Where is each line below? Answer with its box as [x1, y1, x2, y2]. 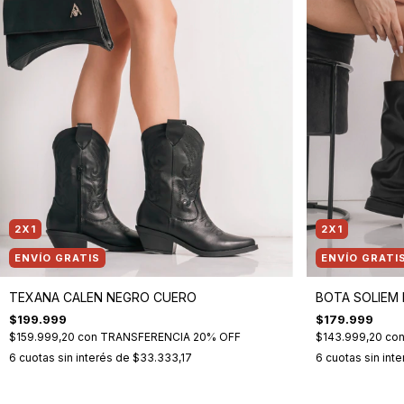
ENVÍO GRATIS [14, 251, 100, 264]
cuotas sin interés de [19, 350, 133, 364]
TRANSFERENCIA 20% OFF [100, 329, 241, 344]
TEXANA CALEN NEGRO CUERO [9, 289, 197, 305]
